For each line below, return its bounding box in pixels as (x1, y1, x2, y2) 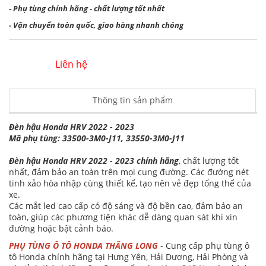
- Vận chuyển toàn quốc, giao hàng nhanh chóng (9, 20, 183, 30)
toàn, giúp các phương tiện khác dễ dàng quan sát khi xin (9, 211, 237, 223)
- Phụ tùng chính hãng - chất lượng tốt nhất (9, 3, 164, 14)
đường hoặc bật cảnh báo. (9, 223, 116, 234)
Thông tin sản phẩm (92, 94, 173, 106)
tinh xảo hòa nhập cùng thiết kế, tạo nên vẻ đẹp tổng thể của (9, 178, 251, 189)
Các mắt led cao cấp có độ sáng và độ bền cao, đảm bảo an (9, 200, 243, 211)
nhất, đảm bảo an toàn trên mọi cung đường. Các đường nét (9, 166, 249, 178)
